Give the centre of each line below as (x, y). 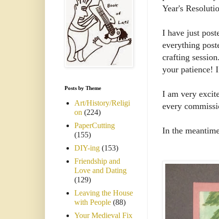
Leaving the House (104, 193)
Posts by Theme (83, 88)
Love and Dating (100, 171)
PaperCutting (95, 126)
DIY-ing (87, 148)
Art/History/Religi (102, 103)
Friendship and (97, 161)
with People (93, 202)
